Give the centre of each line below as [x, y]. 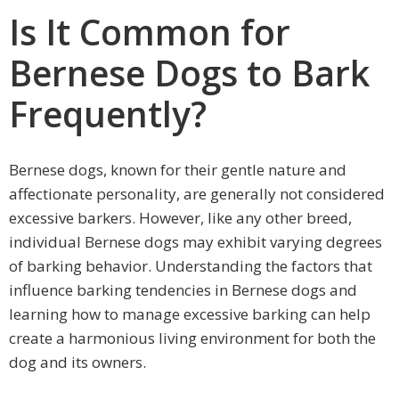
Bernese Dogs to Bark [189, 73]
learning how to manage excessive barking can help [190, 314]
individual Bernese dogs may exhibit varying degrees [195, 242]
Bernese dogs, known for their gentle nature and [178, 170]
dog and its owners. [77, 362]
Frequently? [108, 114]
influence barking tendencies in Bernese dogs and [183, 290]
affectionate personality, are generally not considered [197, 194]
